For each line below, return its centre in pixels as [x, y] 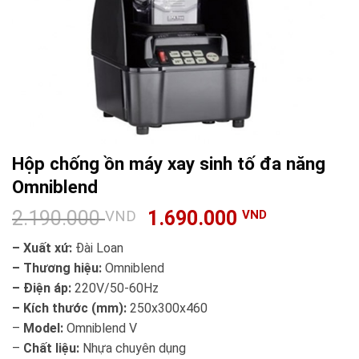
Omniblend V [100, 328]
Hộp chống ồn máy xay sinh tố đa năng [169, 163]
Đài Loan [98, 248]
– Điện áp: [42, 288]
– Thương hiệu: [57, 268]
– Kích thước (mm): [69, 308]
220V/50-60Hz [115, 288]
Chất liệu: [51, 348]
